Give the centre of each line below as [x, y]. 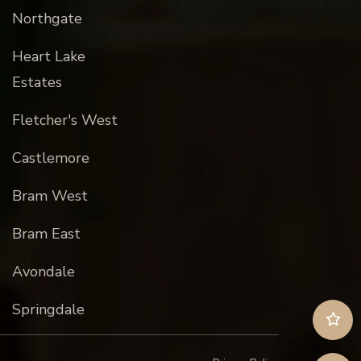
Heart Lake [48, 56]
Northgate [47, 19]
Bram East [46, 234]
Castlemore [50, 158]
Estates [37, 82]
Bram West [50, 196]
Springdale [48, 309]
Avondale [43, 272]
